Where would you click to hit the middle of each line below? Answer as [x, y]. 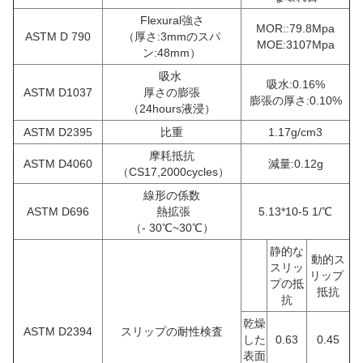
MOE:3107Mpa [295, 45]
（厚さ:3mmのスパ [172, 36]
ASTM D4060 [58, 164]
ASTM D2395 [58, 132]
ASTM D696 [58, 211]
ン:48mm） [172, 53]
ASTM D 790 [58, 36]
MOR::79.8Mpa [295, 28]
